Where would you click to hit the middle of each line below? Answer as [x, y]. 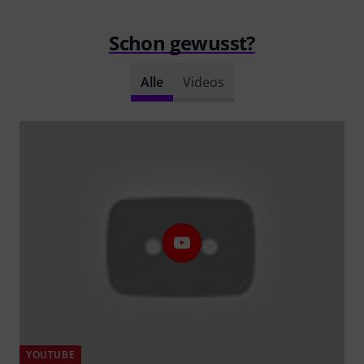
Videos [203, 82]
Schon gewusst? [182, 42]
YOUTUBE [51, 354]
